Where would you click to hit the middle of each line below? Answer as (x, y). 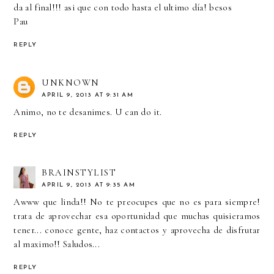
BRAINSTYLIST (79, 173)
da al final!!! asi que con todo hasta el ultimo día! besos (123, 7)
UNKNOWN (71, 82)
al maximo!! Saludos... (57, 244)
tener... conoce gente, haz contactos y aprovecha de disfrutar (137, 230)
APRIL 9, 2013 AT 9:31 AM (88, 95)
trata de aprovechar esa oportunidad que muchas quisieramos (137, 216)
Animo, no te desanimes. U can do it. (88, 112)
